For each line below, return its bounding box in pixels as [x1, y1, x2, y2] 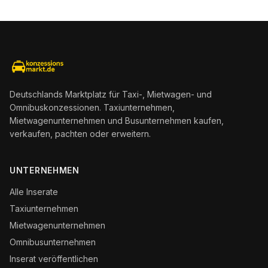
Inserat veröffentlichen [10, 254, 98, 264]
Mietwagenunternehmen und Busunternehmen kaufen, [10, 115, 224, 126]
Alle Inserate [10, 187, 58, 197]
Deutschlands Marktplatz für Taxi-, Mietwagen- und [10, 89, 212, 99]
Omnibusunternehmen [10, 237, 96, 247]
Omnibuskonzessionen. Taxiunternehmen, [10, 102, 175, 112]
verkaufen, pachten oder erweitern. [10, 129, 151, 139]
